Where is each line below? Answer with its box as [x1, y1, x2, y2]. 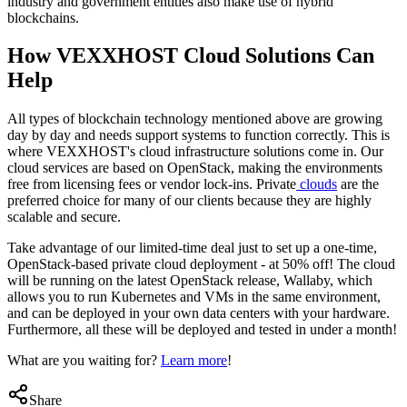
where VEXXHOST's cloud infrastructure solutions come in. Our [7, 144, 383, 160]
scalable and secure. [7, 209, 121, 225]
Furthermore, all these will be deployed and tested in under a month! [7, 322, 397, 338]
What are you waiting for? [7, 352, 161, 369]
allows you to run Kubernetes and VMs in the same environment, [7, 289, 381, 305]
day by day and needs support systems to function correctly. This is [7, 127, 390, 144]
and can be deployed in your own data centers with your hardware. [7, 305, 390, 322]
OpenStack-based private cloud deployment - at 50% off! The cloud [7, 256, 395, 273]
